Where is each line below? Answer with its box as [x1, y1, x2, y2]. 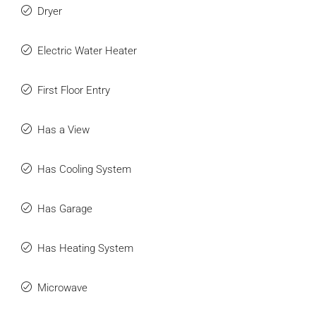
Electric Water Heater [37, 44, 137, 57]
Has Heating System [37, 241, 133, 255]
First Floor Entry [37, 83, 110, 97]
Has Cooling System [37, 162, 131, 176]
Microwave [37, 281, 87, 294]
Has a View [37, 123, 90, 136]
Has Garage [37, 202, 92, 215]
